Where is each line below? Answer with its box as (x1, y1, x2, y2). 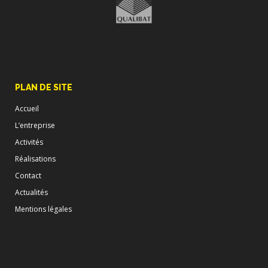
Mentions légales (15, 203, 72, 214)
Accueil (15, 103, 39, 114)
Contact (15, 170, 41, 181)
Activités (15, 136, 43, 147)
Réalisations (15, 153, 56, 164)
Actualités (15, 187, 48, 197)
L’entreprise (15, 120, 55, 130)
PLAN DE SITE (15, 82, 72, 92)
